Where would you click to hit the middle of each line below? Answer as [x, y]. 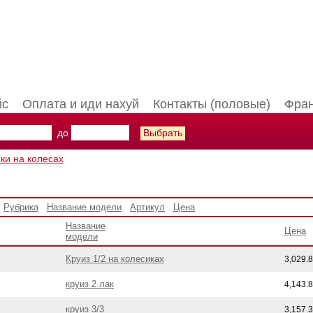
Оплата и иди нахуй [81, 104]
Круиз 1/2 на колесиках [115, 259]
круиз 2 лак [90, 284]
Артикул [147, 207]
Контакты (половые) [212, 104]
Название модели [84, 207]
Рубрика [21, 207]
